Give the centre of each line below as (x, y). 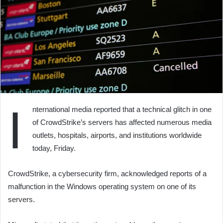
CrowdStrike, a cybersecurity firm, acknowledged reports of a (107, 174)
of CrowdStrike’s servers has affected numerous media (122, 122)
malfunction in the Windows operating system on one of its (102, 187)
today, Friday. (54, 148)
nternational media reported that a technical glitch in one (122, 110)
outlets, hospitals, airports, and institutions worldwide (117, 135)
